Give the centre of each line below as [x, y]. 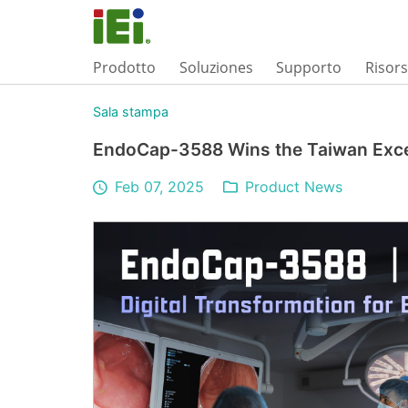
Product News [294, 187]
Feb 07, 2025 [160, 187]
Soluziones [216, 67]
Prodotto [124, 67]
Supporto [309, 67]
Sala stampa [131, 112]
